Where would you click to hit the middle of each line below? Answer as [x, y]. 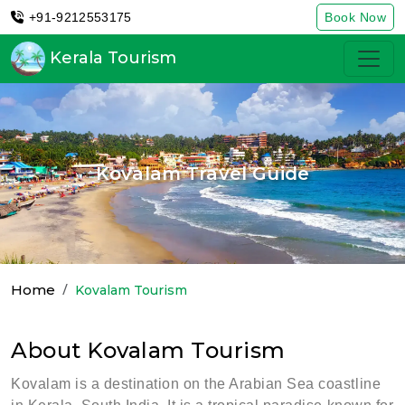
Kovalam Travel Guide [202, 174]
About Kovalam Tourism [148, 350]
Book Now [355, 17]
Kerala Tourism [111, 57]
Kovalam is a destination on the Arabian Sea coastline [196, 384]
